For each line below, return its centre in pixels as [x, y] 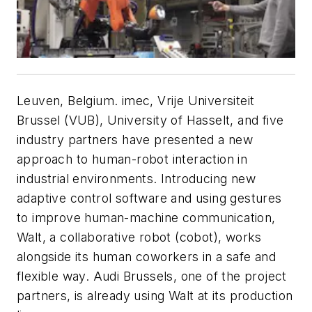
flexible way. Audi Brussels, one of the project [152, 276]
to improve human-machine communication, [146, 218]
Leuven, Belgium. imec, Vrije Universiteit [136, 101]
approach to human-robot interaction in [132, 159]
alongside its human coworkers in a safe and [147, 257]
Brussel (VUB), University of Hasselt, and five [150, 120]
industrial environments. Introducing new [136, 179]
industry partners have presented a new [135, 140]
